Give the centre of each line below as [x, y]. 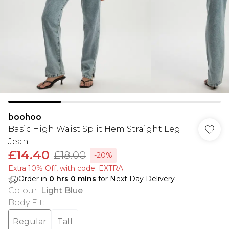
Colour [23, 190]
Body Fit [26, 203]
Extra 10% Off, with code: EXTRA [66, 168]
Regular [30, 222]
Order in [34, 179]
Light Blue [62, 190]
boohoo [25, 117]
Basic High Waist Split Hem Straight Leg [94, 129]
